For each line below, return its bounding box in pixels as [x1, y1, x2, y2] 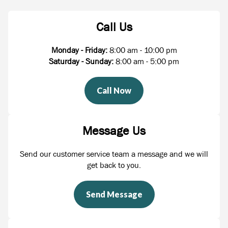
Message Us [82, 124, 146, 137]
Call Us [96, 20, 132, 34]
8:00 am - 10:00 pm [109, 45, 177, 54]
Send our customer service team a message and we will [20, 149, 208, 158]
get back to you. [87, 160, 141, 169]
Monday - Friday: [51, 45, 107, 54]
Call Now [97, 85, 131, 95]
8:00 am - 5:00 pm [116, 56, 179, 66]
